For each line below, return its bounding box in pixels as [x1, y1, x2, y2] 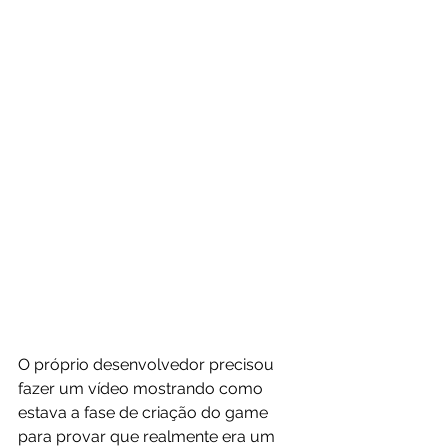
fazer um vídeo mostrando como [18, 378, 267, 398]
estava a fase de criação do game [18, 402, 272, 422]
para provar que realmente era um [18, 426, 279, 446]
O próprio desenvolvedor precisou [18, 354, 278, 374]
